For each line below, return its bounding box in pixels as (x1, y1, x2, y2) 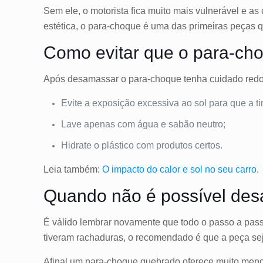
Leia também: (43, 164, 103, 174)
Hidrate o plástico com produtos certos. (61, 140, 225, 150)
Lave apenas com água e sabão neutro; (61, 119, 226, 129)
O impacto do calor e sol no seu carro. (102, 164, 259, 174)
